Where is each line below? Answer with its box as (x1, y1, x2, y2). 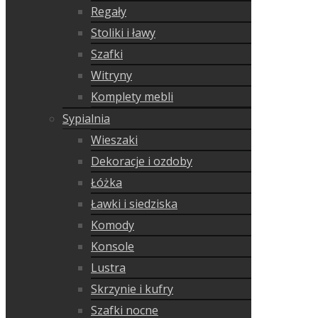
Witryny (91, 67, 132, 84)
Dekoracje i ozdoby (91, 153, 192, 170)
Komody (91, 217, 134, 234)
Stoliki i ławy (91, 25, 155, 41)
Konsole (91, 238, 134, 255)
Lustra (91, 260, 126, 276)
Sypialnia (62, 111, 110, 127)
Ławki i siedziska (91, 196, 177, 212)
